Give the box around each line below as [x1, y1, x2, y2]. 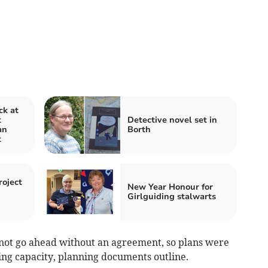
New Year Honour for [127, 181, 213, 193]
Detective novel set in [127, 114, 217, 126]
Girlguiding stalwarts [127, 191, 216, 203]
